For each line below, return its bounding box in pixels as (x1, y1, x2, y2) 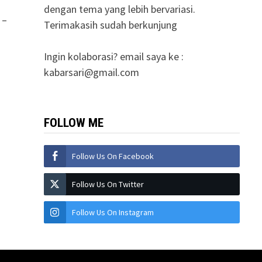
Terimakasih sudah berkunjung (43, 18, 177, 32)
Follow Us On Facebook (71, 151, 154, 161)
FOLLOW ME (43, 116, 104, 130)
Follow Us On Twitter (71, 179, 144, 189)
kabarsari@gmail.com (43, 65, 139, 79)
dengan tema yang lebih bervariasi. (43, 2, 195, 16)
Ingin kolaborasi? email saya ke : (43, 50, 184, 63)
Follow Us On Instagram (71, 207, 154, 218)
